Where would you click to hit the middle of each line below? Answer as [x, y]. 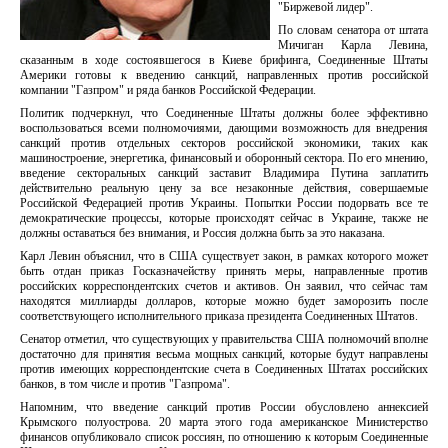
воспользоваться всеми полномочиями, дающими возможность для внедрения [224, 128]
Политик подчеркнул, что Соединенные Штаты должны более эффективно [224, 113]
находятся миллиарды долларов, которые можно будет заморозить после [224, 301]
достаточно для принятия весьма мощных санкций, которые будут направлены [224, 354]
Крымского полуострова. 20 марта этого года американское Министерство [224, 422]
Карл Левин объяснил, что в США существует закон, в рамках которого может [224, 256]
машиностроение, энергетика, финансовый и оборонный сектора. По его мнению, [224, 158]
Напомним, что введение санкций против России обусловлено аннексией [224, 407]
